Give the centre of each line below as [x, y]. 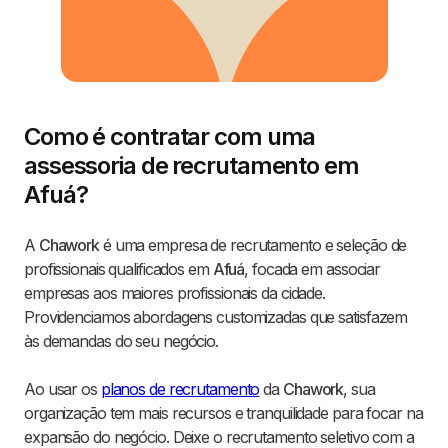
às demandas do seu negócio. [121, 341]
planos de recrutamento [180, 389]
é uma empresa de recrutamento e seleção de [253, 245]
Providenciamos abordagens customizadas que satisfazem [216, 317]
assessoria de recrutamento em [191, 166]
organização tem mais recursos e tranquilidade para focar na [223, 413]
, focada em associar [312, 269]
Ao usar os [62, 389]
